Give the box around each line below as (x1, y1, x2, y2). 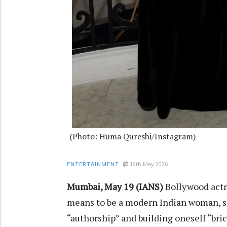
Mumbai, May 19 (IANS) (67, 180, 163, 193)
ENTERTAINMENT (67, 161, 119, 168)
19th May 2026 (130, 160, 168, 168)
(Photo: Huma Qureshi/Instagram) (69, 130, 196, 142)
